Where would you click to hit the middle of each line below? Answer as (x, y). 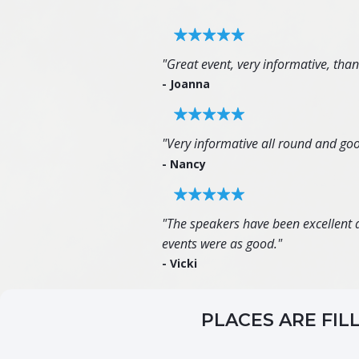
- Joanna (186, 84)
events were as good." (222, 244)
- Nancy (184, 164)
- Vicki (179, 263)
